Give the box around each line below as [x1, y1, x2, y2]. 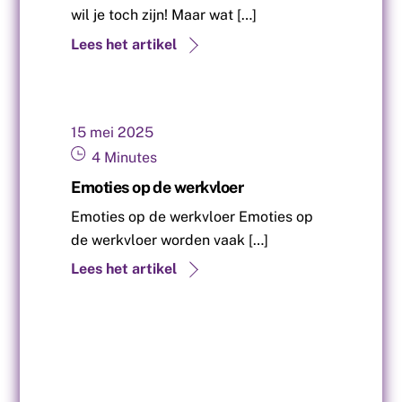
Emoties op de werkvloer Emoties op [71, 207, 314, 225]
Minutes [104, 148, 158, 166]
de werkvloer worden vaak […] [71, 231, 269, 249]
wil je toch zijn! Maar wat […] [71, 6, 258, 24]
